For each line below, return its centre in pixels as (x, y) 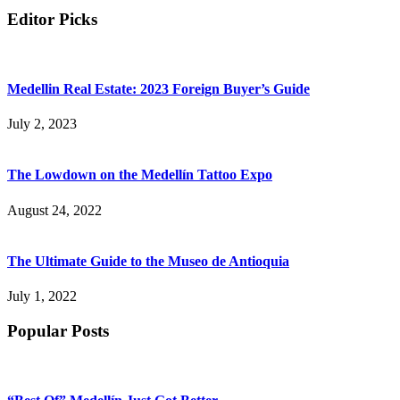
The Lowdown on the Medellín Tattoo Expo (140, 175)
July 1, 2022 (42, 296)
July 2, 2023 (42, 124)
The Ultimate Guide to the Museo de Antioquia (148, 261)
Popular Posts (58, 330)
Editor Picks (52, 19)
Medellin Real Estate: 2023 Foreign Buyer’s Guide (158, 88)
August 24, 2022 (54, 210)
